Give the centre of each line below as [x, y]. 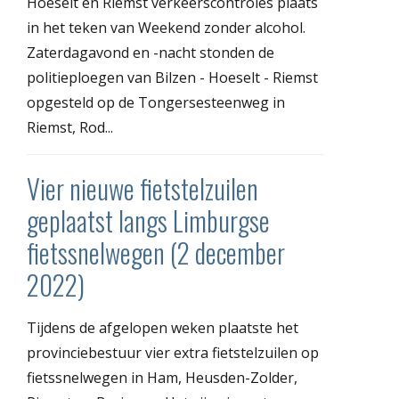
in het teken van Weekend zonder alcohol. [166, 27]
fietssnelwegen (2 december [156, 252]
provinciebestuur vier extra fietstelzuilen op [173, 352]
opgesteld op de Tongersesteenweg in [156, 102]
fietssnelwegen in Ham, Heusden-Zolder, [162, 377]
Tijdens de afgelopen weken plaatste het [163, 327]
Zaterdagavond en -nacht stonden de [151, 52]
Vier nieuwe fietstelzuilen [142, 188]
